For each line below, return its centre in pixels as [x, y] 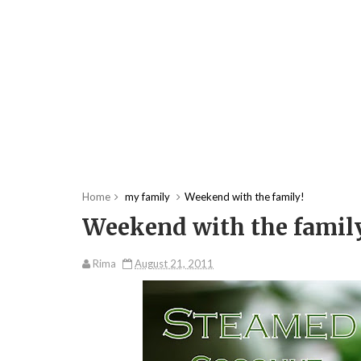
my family [147, 197]
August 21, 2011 [174, 263]
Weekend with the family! [245, 197]
